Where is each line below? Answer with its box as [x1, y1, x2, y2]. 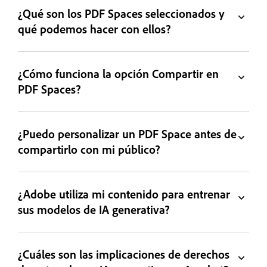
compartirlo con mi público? [18, 141, 161, 157]
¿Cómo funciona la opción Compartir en [18, 66, 219, 81]
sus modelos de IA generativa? [18, 201, 170, 217]
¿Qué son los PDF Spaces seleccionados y [18, 5, 225, 21]
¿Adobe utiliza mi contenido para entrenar [18, 186, 231, 201]
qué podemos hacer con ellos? [18, 21, 172, 36]
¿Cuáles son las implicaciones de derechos [18, 246, 230, 262]
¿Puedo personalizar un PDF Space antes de [18, 126, 237, 141]
